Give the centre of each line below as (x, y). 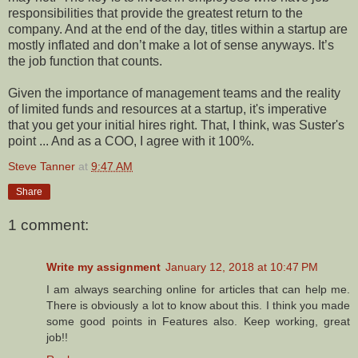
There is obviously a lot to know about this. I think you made (198, 305)
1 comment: (48, 225)
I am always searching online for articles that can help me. (198, 289)
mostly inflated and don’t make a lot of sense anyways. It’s (171, 45)
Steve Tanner (42, 166)
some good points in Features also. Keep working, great (198, 321)
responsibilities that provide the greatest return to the (155, 13)
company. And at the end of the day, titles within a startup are (178, 29)
